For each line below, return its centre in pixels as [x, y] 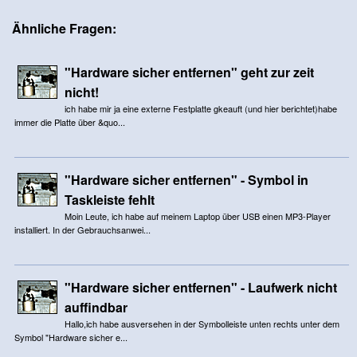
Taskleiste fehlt [109, 199]
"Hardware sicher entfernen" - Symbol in [186, 179]
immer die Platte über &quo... [69, 122]
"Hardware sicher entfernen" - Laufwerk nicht [200, 287]
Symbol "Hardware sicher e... [71, 337]
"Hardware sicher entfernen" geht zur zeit [189, 72]
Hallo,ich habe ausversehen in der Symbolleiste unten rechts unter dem [202, 323]
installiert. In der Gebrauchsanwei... [82, 229]
